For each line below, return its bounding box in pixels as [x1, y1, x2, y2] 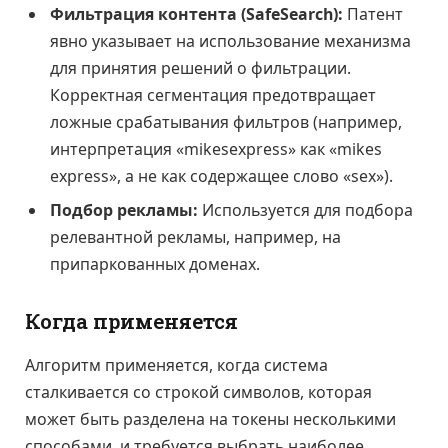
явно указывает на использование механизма [50, 30, 411, 53]
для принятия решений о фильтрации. [50, 57, 351, 80]
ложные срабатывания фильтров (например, [50, 111, 402, 134]
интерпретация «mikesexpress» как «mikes [50, 138, 382, 161]
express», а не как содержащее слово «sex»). [50, 165, 393, 188]
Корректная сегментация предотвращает [50, 84, 376, 107]
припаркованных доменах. [50, 253, 260, 276]
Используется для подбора [198, 199, 413, 222]
